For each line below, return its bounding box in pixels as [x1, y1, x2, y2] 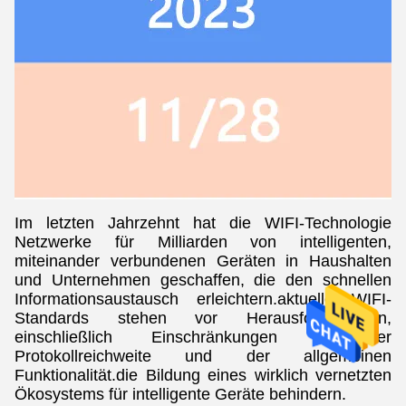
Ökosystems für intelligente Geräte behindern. [14, 385, 346, 403]
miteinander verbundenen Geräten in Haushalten [14, 252, 391, 270]
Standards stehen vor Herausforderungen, [14, 309, 391, 327]
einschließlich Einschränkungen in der [14, 328, 391, 346]
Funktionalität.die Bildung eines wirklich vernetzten [14, 366, 391, 384]
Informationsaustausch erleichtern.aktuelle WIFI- [14, 290, 391, 308]
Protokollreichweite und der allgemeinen [14, 347, 391, 365]
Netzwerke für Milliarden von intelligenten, [14, 233, 391, 251]
